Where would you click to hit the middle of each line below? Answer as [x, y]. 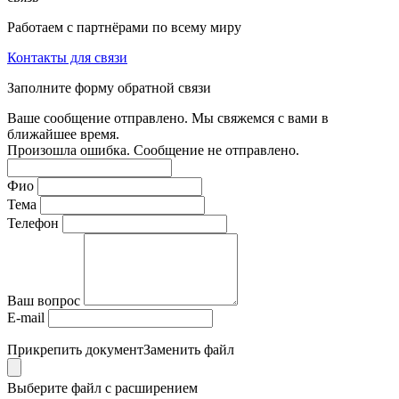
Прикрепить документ [75, 350]
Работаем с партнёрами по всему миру [124, 28]
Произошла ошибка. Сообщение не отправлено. [153, 151]
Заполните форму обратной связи [109, 88]
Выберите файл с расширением [102, 388]
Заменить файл [189, 350]
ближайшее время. [63, 134]
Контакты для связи [67, 58]
